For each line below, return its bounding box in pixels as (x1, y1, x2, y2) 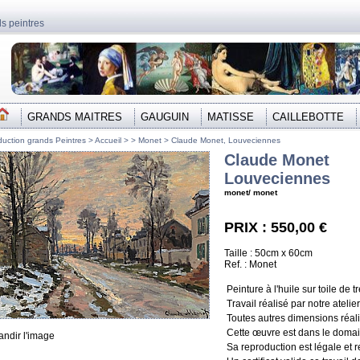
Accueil (95, 136, 124, 145)
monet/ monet (224, 188, 277, 197)
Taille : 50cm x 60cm (224, 247, 313, 259)
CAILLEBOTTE (272, 111, 344, 123)
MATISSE (207, 111, 254, 123)
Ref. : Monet (224, 259, 276, 270)
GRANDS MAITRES (27, 111, 122, 123)
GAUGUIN (141, 111, 189, 123)
